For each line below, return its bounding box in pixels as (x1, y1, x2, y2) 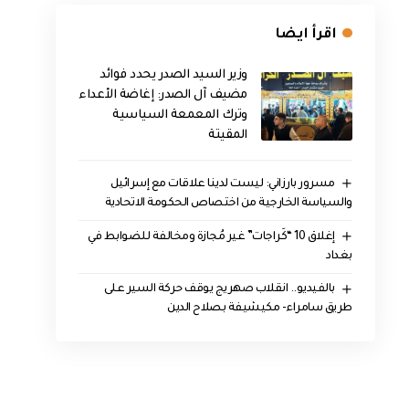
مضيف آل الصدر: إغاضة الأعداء (79, 89, 247, 103)
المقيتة (208, 129, 247, 143)
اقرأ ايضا (274, 27, 337, 44)
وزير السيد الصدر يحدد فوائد (100, 68, 247, 83)
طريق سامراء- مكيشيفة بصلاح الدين (167, 302, 352, 316)
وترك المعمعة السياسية (112, 109, 247, 123)
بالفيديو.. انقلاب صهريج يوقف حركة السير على (103, 283, 335, 297)
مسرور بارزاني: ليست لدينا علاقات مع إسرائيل (110, 177, 335, 191)
